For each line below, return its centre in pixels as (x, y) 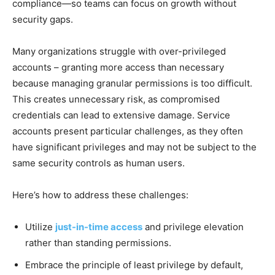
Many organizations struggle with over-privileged (119, 51)
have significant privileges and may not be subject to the (134, 147)
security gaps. (43, 19)
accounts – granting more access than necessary (118, 67)
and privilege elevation (193, 227)
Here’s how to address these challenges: (100, 195)
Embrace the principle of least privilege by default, (134, 265)
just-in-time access (99, 227)
